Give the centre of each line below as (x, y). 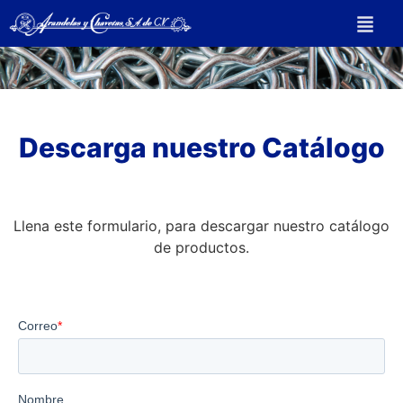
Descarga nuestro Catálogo (201, 148)
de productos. (201, 248)
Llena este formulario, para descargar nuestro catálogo (201, 226)
